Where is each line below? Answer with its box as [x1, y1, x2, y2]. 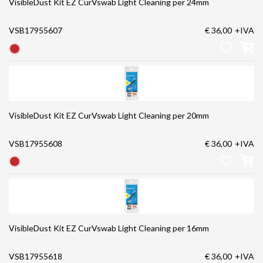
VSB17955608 [9, 138, 62, 149]
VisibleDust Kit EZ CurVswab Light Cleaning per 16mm [9, 223, 209, 234]
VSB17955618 [9, 251, 62, 262]
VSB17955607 [9, 25, 62, 36]
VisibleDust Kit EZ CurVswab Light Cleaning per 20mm [9, 110, 209, 120]
